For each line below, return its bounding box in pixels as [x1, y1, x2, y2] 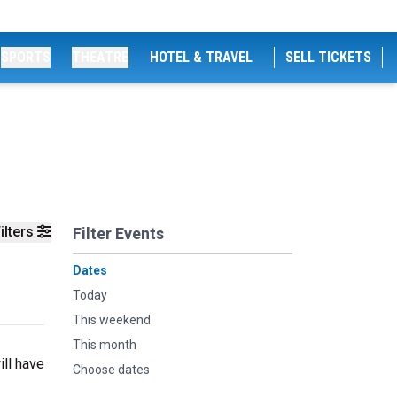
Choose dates [73, 362, 150, 377]
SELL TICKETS [285, 49, 371, 66]
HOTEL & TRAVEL [150, 49, 253, 66]
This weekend [73, 313, 151, 327]
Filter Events [73, 224, 164, 243]
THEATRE [72, 49, 128, 66]
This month [73, 338, 136, 352]
